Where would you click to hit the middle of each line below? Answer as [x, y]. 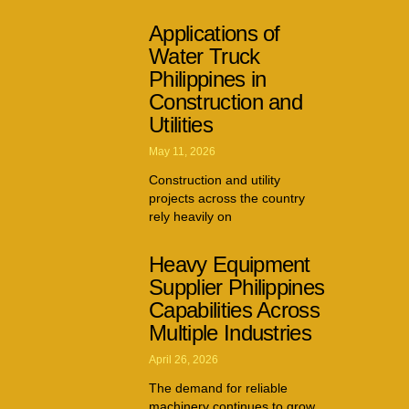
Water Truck [204, 56]
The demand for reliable [218, 388]
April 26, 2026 [184, 359]
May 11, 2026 [182, 151]
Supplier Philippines [237, 287]
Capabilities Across [235, 309]
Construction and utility [215, 179]
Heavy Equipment [230, 264]
